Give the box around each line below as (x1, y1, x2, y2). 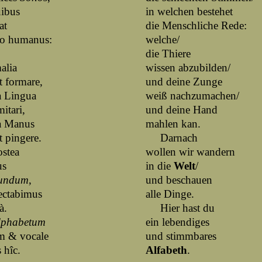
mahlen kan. (146, 118, 201, 130)
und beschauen (146, 174, 212, 186)
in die (146, 160, 174, 172)
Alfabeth (146, 244, 187, 256)
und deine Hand (146, 104, 218, 116)
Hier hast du (146, 202, 215, 214)
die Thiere (146, 47, 191, 60)
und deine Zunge (146, 75, 222, 88)
